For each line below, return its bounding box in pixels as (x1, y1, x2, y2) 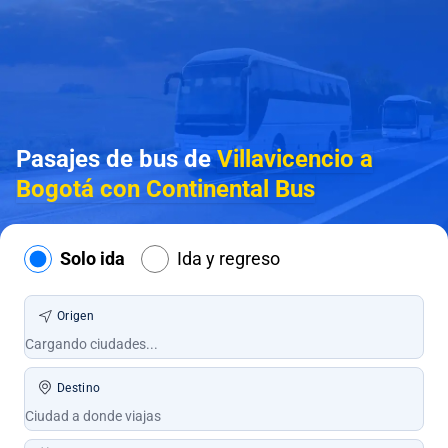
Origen (57, 309, 94, 323)
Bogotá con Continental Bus (16, 175, 315, 203)
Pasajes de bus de (16, 145, 217, 173)
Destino (57, 381, 101, 395)
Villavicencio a (217, 145, 373, 173)
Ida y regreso (177, 248, 280, 269)
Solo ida (60, 248, 125, 269)
